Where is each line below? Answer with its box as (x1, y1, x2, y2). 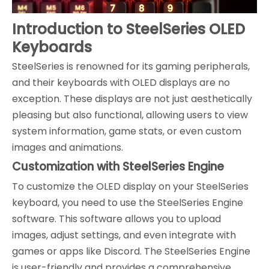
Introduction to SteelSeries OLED (12, 19, 245, 39)
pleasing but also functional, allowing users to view (12, 108, 248, 122)
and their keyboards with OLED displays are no (12, 76, 230, 89)
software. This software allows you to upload (12, 212, 221, 226)
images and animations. (12, 141, 123, 154)
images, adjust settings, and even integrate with (12, 228, 236, 242)
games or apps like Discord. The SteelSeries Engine (12, 244, 250, 258)
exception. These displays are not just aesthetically (12, 92, 252, 106)
